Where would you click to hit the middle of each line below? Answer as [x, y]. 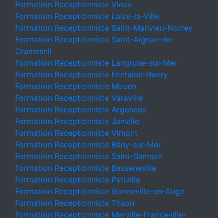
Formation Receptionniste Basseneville [86, 168]
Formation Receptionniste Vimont [76, 133]
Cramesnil [33, 51]
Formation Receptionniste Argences [81, 109]
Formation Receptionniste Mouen [76, 86]
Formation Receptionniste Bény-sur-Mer [88, 145]
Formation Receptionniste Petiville [78, 180]
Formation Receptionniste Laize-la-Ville [87, 16]
